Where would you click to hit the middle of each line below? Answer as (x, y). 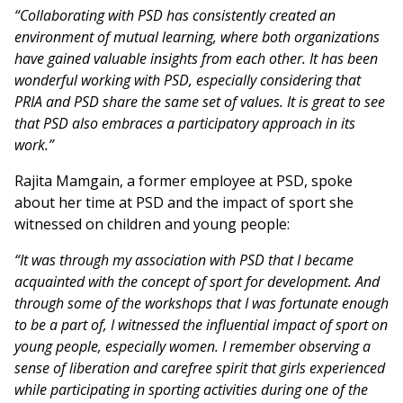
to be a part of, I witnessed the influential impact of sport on (201, 324)
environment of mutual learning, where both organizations (197, 36)
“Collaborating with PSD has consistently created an (175, 15)
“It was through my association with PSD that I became (184, 260)
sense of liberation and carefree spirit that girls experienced (200, 367)
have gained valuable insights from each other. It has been (196, 58)
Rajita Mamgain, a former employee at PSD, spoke (184, 180)
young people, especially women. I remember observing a (193, 346)
